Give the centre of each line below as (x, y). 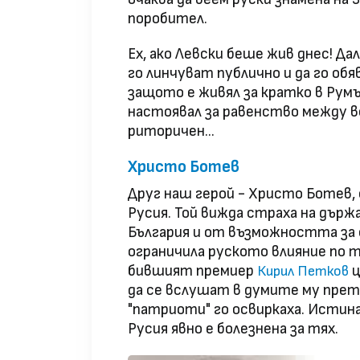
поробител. (168, 19)
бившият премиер (191, 272)
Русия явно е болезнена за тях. (233, 329)
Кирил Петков (301, 272)
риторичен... (171, 132)
